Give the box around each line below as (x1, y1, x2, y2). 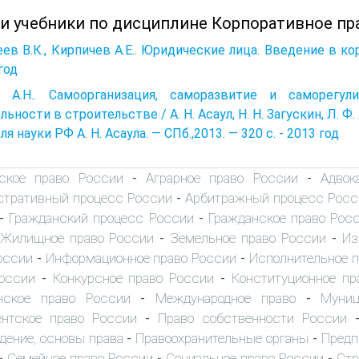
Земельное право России (170, 229, 326, 246)
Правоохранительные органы (135, 329, 309, 346)
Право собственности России (158, 309, 347, 326)
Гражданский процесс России (9, 209, 194, 226)
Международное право (155, 289, 296, 306)
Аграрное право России (146, 169, 298, 186)
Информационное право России (45, 249, 237, 266)
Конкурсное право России (52, 269, 215, 286)
